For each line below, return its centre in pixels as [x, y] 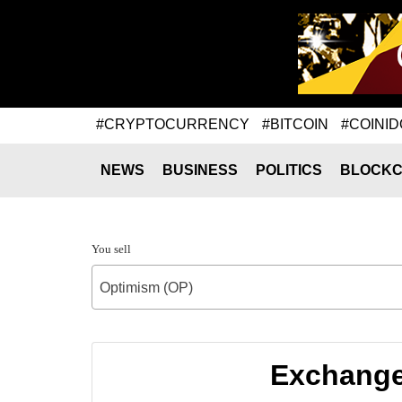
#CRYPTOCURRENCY [173, 124]
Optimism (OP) [146, 288]
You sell [111, 249]
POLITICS [289, 170]
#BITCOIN [295, 124]
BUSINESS [200, 170]
